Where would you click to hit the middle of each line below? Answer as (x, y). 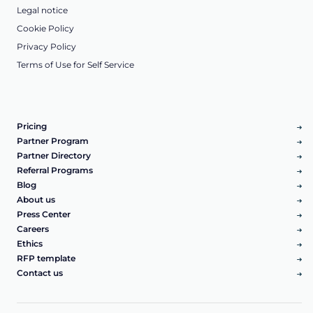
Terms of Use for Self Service (75, 65)
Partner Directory (54, 155)
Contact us (40, 272)
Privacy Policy (46, 47)
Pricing (32, 126)
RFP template (46, 258)
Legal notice (42, 10)
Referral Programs (55, 170)
